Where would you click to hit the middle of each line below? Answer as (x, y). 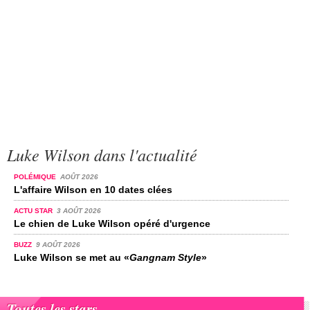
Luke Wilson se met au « (72, 258)
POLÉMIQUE (36, 177)
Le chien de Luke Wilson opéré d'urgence (112, 224)
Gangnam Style (165, 258)
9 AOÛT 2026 (58, 245)
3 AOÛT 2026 (79, 211)
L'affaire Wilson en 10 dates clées (93, 190)
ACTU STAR (34, 211)
